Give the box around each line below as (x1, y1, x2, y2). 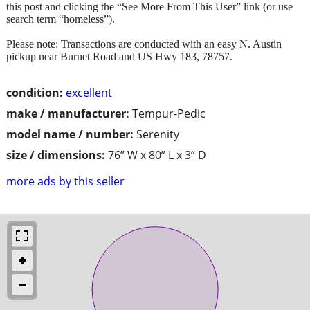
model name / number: (6, 126, 134, 142)
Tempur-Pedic (132, 105, 206, 121)
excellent (66, 84, 112, 100)
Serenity (136, 126, 179, 142)
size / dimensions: (6, 147, 105, 163)
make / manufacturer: (6, 105, 129, 121)
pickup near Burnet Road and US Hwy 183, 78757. (6, 50, 232, 62)
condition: (6, 84, 63, 100)
